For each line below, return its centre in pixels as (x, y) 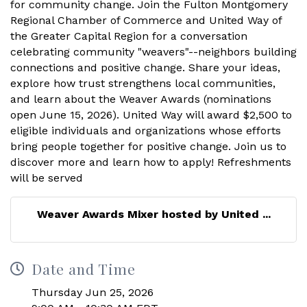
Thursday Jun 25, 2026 (93, 292)
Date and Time (84, 268)
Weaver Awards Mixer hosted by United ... (153, 214)
